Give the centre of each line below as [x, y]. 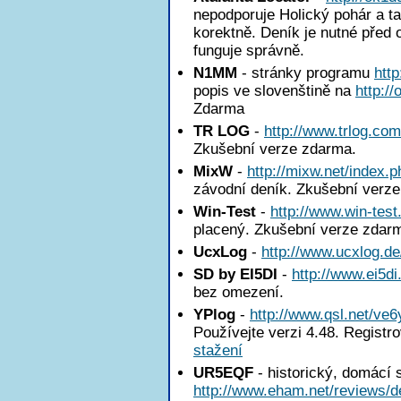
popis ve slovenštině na [274, 91]
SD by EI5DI [235, 274]
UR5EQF [223, 373]
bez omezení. [239, 292]
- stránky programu [306, 73]
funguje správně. [249, 51]
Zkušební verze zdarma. [275, 149]
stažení [218, 350]
